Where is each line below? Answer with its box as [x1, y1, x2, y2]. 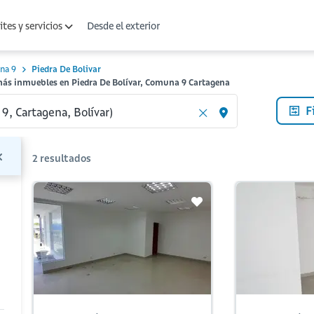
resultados [40, 151, 91, 165]
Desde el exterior [87, 19, 160, 32]
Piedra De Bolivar [32, 64, 101, 74]
